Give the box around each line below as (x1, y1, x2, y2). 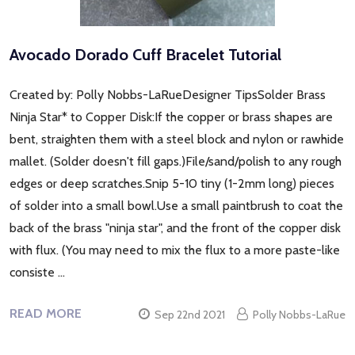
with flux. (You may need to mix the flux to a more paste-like (10, 242, 340, 258)
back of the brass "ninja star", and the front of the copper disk (10, 219, 341, 235)
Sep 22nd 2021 (155, 307, 225, 322)
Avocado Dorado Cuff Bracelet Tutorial (10, 44, 281, 64)
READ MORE (10, 305, 82, 321)
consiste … (10, 264, 65, 280)
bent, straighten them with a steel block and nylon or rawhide (10, 131, 344, 147)
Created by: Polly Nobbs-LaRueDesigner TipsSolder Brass (10, 86, 326, 102)
